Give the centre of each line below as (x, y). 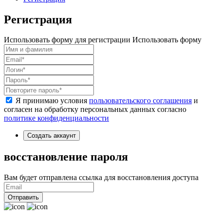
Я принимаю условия (52, 101)
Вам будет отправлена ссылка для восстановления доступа (101, 178)
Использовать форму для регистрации (67, 40)
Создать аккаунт (52, 136)
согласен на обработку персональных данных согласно (95, 109)
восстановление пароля (66, 157)
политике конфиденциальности (56, 118)
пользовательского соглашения (140, 101)
